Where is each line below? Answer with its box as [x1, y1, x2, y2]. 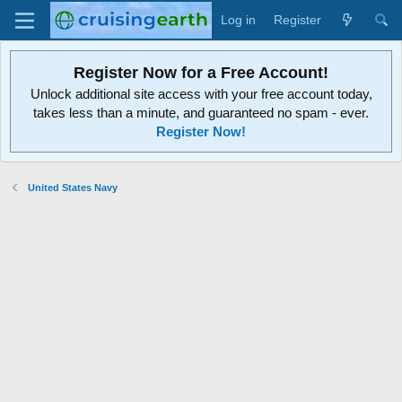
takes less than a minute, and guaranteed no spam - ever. [33, 105, 369, 120]
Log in [221, 13, 256, 27]
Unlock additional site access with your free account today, [30, 86, 372, 101]
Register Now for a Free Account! [74, 64, 328, 82]
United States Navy [27, 182, 118, 193]
